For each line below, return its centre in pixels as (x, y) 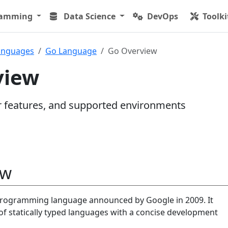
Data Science (90, 16)
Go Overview (133, 51)
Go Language (71, 51)
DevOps (163, 16)
